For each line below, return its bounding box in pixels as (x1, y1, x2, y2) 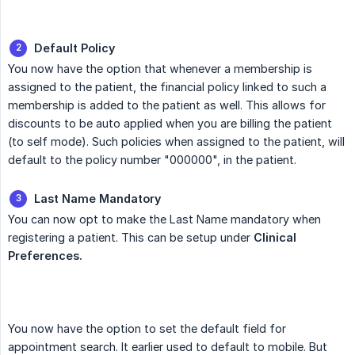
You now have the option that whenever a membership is (8, 62, 312, 76)
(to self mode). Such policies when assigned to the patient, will (8, 135, 345, 149)
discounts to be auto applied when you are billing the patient (8, 116, 332, 131)
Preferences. (8, 249, 82, 263)
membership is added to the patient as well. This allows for (8, 98, 326, 113)
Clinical (254, 231, 296, 245)
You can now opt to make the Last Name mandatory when (8, 212, 321, 227)
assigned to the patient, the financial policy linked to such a (8, 80, 326, 94)
